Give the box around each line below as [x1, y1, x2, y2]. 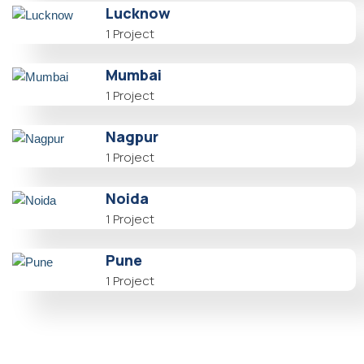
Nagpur [106, 127, 158, 147]
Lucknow [106, 3, 171, 24]
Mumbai [106, 65, 162, 85]
